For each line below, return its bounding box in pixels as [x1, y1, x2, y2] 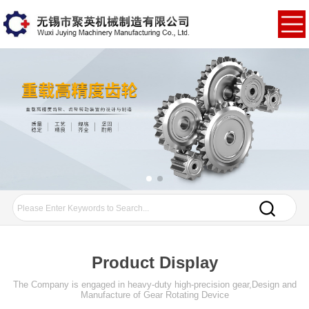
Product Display [91, 252, 218, 272]
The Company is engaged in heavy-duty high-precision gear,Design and [12, 279, 297, 290]
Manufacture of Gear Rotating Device [80, 289, 229, 300]
